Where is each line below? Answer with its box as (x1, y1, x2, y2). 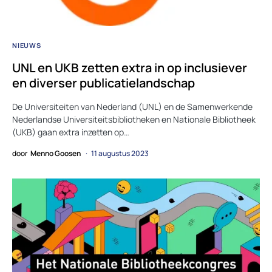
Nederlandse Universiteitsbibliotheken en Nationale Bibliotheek (12, 113, 256, 125)
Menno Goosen (30, 148, 81, 158)
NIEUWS (12, 40, 41, 50)
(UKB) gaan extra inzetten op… (12, 126, 129, 138)
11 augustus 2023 (91, 148, 149, 158)
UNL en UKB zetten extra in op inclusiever (12, 59, 247, 76)
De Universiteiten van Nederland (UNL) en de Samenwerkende (12, 100, 253, 112)
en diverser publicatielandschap (12, 74, 195, 91)
